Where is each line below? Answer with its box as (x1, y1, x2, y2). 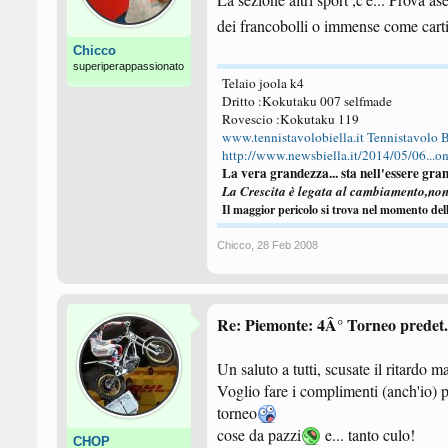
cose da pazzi (217, 424, 301, 445)
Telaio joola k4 (222, 74, 304, 92)
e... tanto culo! (321, 424, 415, 445)
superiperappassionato (73, 60, 184, 72)
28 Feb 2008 (257, 239, 318, 251)
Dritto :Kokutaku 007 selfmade (222, 92, 392, 110)
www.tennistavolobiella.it (222, 128, 364, 146)
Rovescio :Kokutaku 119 (222, 110, 359, 128)
